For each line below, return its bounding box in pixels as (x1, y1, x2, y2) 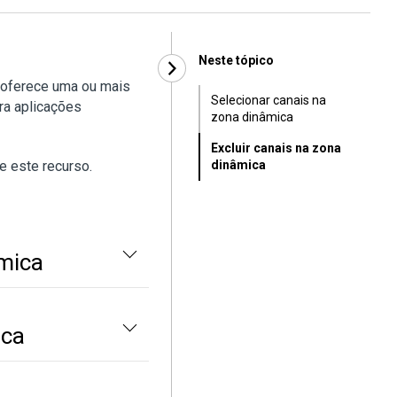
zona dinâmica (211, 110, 293, 124)
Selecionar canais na (211, 93, 326, 107)
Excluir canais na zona (211, 141, 341, 155)
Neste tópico (198, 53, 274, 67)
